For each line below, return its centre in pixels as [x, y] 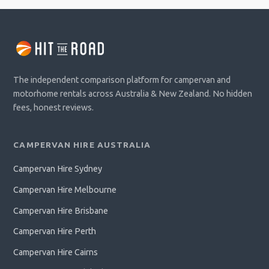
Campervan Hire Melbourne [65, 189]
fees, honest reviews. [54, 108]
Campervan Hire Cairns [56, 252]
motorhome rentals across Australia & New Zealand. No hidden [133, 94]
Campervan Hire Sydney [58, 169]
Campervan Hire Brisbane [61, 210]
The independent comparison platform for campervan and [122, 80]
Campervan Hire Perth [55, 231]
